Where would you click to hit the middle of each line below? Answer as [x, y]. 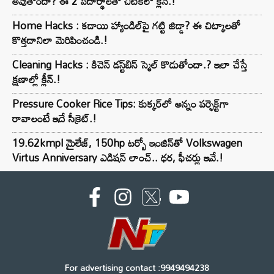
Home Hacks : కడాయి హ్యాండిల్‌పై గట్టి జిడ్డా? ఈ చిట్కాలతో [126, 25]
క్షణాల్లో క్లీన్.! [36, 79]
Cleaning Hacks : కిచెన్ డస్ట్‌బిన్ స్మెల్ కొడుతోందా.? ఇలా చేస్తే [130, 64]
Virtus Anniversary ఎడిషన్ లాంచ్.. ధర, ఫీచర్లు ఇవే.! [118, 157]
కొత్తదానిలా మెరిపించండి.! [60, 40]
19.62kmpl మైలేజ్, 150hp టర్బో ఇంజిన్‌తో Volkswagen [127, 143]
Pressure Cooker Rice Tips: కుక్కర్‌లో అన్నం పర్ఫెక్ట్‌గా [120, 103]
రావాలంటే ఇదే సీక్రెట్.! [54, 118]
